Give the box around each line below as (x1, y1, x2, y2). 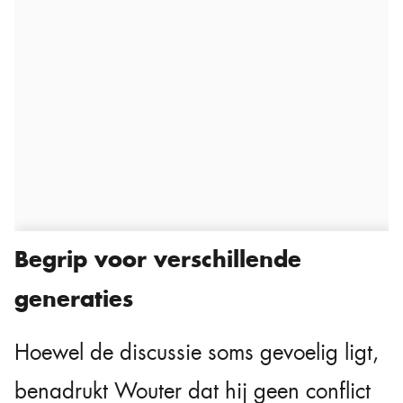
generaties (14, 283, 133, 313)
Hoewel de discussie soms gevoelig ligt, (14, 337, 379, 367)
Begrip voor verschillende (14, 244, 301, 273)
